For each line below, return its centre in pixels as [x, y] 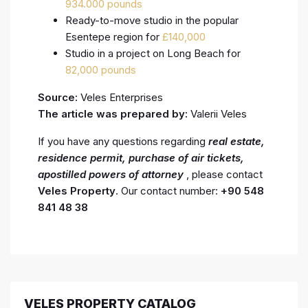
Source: [58, 97]
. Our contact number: [168, 190]
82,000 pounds [101, 69]
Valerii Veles [217, 113]
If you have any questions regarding [123, 141]
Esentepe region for [114, 36]
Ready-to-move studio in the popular [152, 20]
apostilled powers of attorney [111, 174]
